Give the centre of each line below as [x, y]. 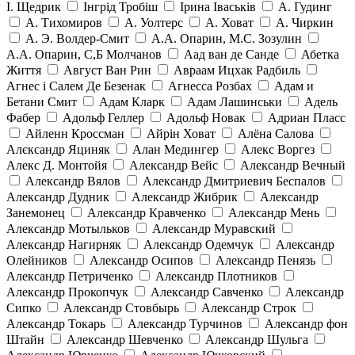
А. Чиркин [305, 23]
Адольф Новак [206, 118]
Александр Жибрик [185, 197]
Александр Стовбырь [121, 308]
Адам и [294, 86]
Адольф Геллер [103, 118]
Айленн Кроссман [75, 134]
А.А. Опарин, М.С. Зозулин [227, 39]
